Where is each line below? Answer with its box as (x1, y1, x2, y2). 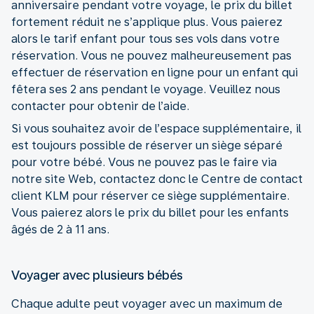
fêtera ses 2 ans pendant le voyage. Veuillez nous (11, 82, 280, 96)
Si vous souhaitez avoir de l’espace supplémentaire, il (11, 121, 301, 135)
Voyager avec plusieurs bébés (11, 267, 183, 282)
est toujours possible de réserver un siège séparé (11, 138, 282, 152)
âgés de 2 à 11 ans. (11, 222, 109, 236)
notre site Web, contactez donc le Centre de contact (11, 172, 303, 186)
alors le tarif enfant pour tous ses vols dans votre (11, 32, 280, 46)
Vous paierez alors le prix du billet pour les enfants (11, 205, 289, 219)
